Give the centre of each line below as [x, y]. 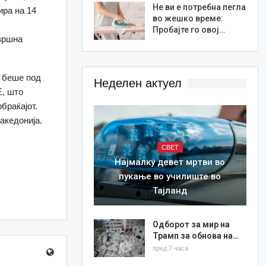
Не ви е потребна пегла [199, 7]
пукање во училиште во [170, 177]
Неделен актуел [137, 83]
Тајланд [170, 191]
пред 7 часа [170, 248]
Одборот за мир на [191, 225]
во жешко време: [188, 19]
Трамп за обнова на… [195, 236]
